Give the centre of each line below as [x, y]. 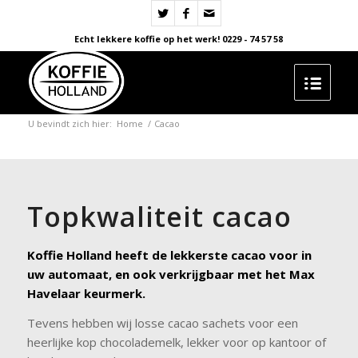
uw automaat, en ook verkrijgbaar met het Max [171, 274]
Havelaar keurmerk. [86, 293]
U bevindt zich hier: [70, 123]
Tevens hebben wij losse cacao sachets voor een [162, 322]
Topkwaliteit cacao [159, 217]
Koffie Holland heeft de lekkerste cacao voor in [169, 255]
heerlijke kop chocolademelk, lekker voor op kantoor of [176, 342]
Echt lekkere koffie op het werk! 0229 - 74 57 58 [179, 39]
